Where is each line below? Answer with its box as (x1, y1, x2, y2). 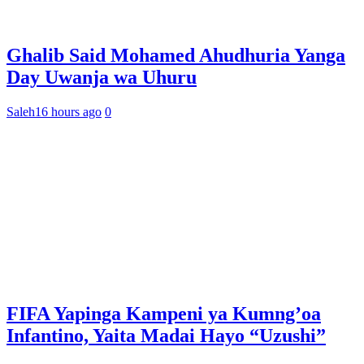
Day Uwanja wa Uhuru (6, 66, 197, 88)
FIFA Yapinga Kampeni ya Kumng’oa (6, 303, 321, 325)
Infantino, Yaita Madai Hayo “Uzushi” (6, 325, 326, 347)
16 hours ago (35, 104, 102, 119)
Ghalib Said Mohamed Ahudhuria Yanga (6, 44, 345, 66)
